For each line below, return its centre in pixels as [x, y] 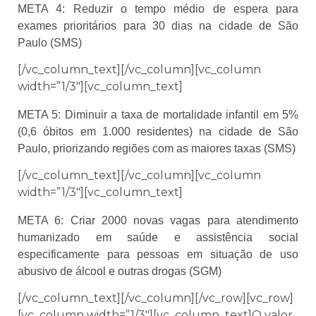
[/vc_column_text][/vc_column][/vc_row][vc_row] [156, 298]
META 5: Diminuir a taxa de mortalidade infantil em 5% [158, 114]
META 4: [45, 8]
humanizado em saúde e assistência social [158, 238]
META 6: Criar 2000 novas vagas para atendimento [158, 221]
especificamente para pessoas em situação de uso [158, 255]
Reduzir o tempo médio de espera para [186, 8]
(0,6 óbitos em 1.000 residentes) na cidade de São [158, 131]
